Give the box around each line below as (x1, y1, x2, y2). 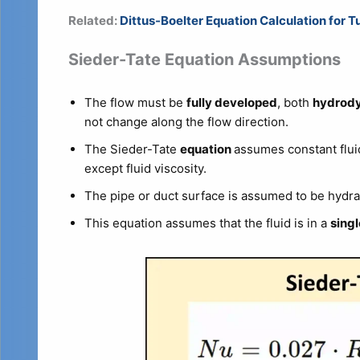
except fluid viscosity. (84, 160, 207, 176)
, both (276, 94, 313, 110)
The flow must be (84, 94, 186, 110)
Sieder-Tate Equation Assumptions (67, 49, 341, 69)
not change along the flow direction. (84, 113, 288, 129)
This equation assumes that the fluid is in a (84, 215, 330, 231)
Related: (67, 12, 120, 28)
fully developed (186, 94, 277, 110)
